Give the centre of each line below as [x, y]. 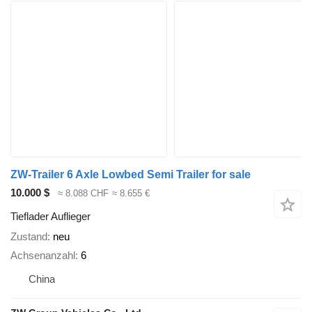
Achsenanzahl [43, 255]
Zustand [29, 237]
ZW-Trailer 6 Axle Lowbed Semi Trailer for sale [131, 174]
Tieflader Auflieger [50, 217]
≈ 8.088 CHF [83, 193]
